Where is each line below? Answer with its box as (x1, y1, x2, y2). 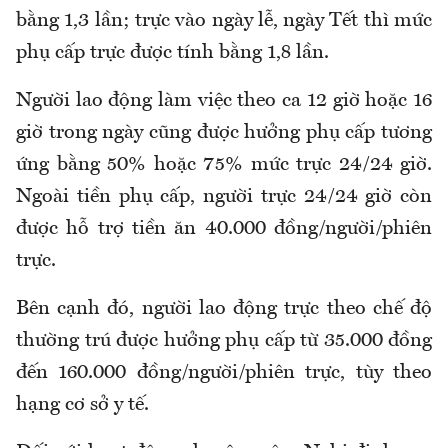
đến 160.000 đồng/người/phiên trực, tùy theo (16, 363, 432, 384)
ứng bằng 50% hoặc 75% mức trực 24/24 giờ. (16, 155, 432, 176)
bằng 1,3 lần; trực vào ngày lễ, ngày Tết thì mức (16, 11, 432, 32)
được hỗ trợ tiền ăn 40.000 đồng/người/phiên (16, 219, 432, 240)
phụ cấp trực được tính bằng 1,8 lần (16, 43, 324, 64)
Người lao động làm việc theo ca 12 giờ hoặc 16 (16, 91, 432, 112)
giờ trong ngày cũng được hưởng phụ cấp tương (16, 123, 432, 144)
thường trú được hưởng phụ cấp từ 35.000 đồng (16, 331, 432, 352)
